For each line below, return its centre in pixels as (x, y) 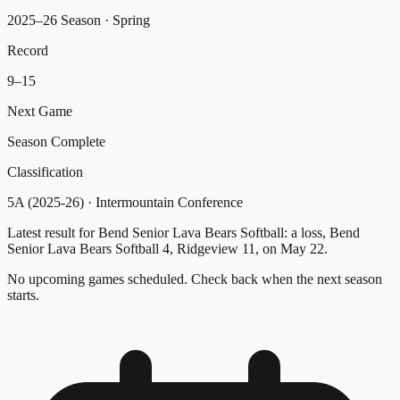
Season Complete (56, 141)
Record (28, 50)
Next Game (40, 111)
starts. (23, 295)
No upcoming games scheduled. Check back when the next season (195, 279)
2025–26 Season (54, 20)
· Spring (125, 20)
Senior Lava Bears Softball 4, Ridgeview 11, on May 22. (167, 248)
